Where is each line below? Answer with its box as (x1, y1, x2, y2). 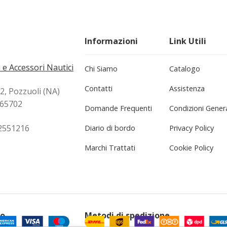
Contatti (85, 83, 113, 93)
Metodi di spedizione (85, 209, 170, 221)
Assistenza (169, 83, 205, 93)
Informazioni (85, 35, 138, 47)
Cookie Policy (169, 142, 213, 153)
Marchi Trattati (85, 142, 136, 153)
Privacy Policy (169, 123, 214, 133)
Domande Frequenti (85, 103, 153, 113)
